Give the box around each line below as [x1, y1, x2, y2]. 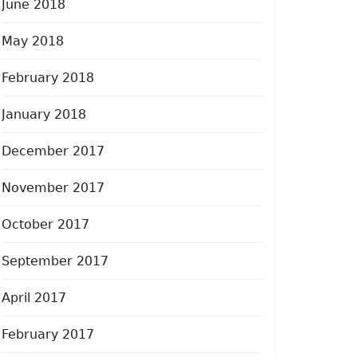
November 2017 [2, 179, 104, 195]
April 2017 [2, 289, 66, 305]
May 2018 [2, 33, 64, 49]
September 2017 [2, 253, 108, 269]
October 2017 [2, 216, 89, 232]
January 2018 [2, 106, 86, 122]
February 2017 [2, 326, 94, 342]
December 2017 [2, 143, 104, 159]
